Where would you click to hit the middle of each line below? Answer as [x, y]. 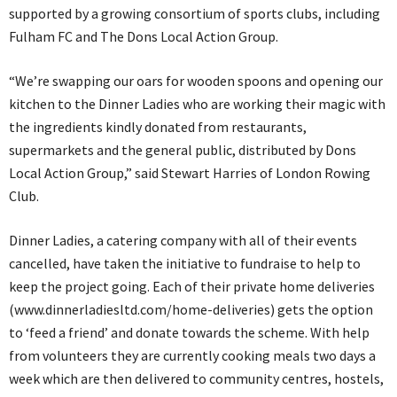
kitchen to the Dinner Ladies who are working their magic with [197, 104]
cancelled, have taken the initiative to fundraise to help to [185, 263]
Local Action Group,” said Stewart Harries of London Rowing [190, 173]
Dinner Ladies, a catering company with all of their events [183, 240]
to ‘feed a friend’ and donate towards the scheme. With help [189, 332]
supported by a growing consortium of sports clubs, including [195, 13]
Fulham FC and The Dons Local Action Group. [144, 36]
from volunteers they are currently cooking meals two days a [192, 355]
